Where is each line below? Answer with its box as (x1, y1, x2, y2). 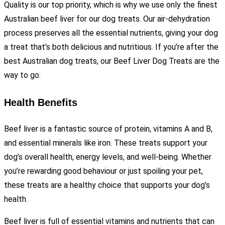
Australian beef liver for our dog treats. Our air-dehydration (4, 14, 210, 24)
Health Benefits (4, 96, 77, 108)
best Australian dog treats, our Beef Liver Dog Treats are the (4, 56, 219, 66)
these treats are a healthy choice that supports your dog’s (4, 180, 210, 190)
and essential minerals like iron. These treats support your (4, 138, 207, 148)
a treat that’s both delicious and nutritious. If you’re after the (4, 42, 218, 52)
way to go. (4, 70, 41, 80)
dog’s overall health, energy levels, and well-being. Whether (4, 152, 211, 162)
